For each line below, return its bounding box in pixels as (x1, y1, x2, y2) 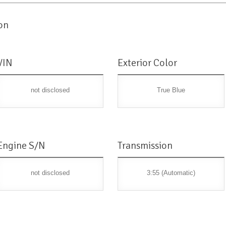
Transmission (118, 139, 173, 152)
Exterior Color (118, 56, 178, 70)
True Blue (157, 86, 186, 94)
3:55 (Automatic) (147, 169, 196, 177)
